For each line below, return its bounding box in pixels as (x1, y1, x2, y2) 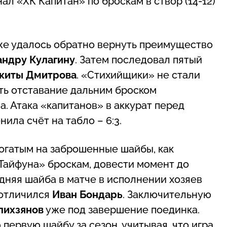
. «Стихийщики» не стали (77, 68, 200, 81)
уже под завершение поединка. (44, 203, 200, 216)
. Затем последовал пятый (75, 53, 202, 66)
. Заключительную (123, 188, 211, 201)
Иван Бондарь (52, 188, 123, 201)
